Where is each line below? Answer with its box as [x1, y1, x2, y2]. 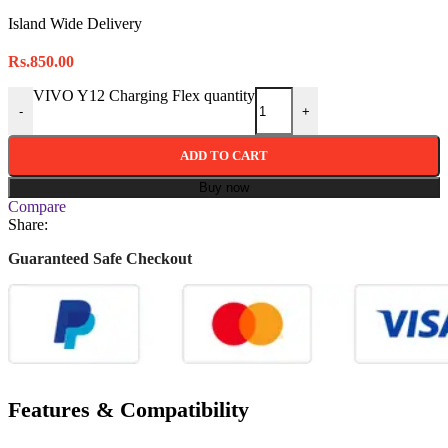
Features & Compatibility [8, 397, 249, 423]
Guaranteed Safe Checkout [8, 250, 192, 268]
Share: [8, 216, 48, 234]
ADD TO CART [180, 148, 268, 164]
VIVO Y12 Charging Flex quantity [33, 87, 255, 105]
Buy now [199, 180, 249, 196]
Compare [8, 198, 66, 216]
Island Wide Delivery [8, 15, 142, 33]
